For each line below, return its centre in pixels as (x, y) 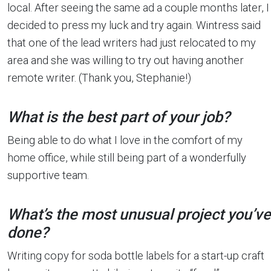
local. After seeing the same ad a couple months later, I (138, 8)
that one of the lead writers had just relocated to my (132, 43)
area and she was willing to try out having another (126, 60)
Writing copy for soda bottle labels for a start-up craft (136, 256)
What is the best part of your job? (119, 117)
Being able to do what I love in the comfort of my (125, 140)
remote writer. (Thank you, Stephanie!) (99, 78)
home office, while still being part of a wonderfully (127, 158)
